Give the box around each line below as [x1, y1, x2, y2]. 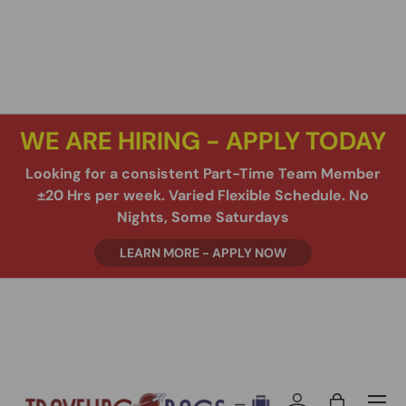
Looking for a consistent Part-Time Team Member [25, 163, 381, 183]
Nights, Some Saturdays [117, 207, 289, 227]
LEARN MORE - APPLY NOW [120, 245, 286, 262]
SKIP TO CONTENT [43, 25, 151, 42]
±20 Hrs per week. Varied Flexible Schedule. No [37, 185, 369, 205]
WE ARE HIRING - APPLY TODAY [20, 125, 386, 159]
